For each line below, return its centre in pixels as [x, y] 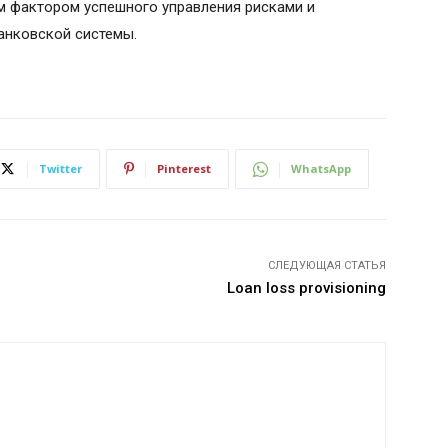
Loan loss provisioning [306, 288]
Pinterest [184, 169]
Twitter [60, 169]
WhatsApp [321, 169]
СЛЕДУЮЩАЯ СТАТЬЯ [326, 266]
